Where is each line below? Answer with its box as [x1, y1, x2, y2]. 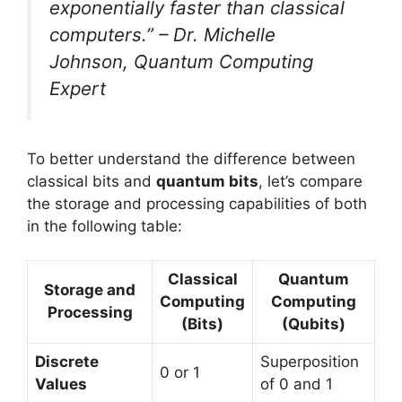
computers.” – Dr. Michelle [49, 23, 275, 47]
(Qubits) [282, 315, 345, 334]
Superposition [260, 353, 359, 371]
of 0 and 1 [260, 375, 333, 394]
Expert [49, 77, 106, 100]
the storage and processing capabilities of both [27, 194, 367, 213]
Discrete [35, 353, 99, 371]
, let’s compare [258, 171, 363, 190]
